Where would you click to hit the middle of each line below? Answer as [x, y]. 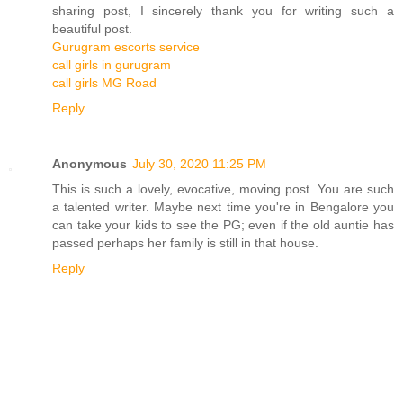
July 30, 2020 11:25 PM [199, 164]
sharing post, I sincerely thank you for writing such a [223, 11]
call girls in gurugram [112, 65]
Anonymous [90, 164]
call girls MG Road [104, 83]
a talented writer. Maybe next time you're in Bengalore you [223, 207]
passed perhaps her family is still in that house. [185, 243]
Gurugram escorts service [126, 47]
